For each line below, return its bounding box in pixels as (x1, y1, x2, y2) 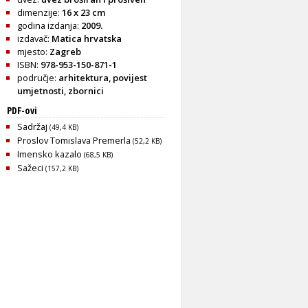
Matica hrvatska (52, 32, 122, 45)
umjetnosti (17, 84, 64, 97)
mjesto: (17, 45, 49, 58)
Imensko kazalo (17, 147, 84, 160)
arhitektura (58, 71, 109, 84)
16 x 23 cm (62, 5, 105, 19)
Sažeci (17, 161, 45, 174)
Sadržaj (17, 120, 49, 133)
